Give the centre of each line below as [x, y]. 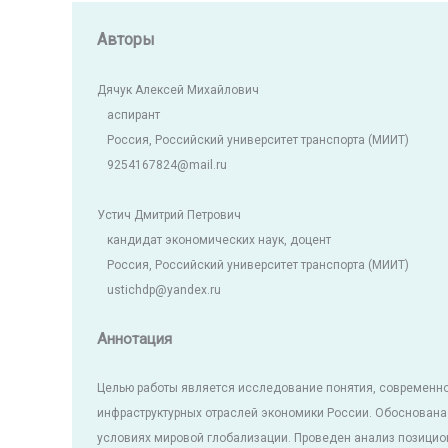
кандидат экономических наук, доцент [219, 239]
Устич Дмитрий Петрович [169, 214]
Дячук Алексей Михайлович [178, 89]
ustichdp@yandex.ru [164, 289]
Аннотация [134, 338]
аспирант [133, 114]
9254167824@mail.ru [167, 164]
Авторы [126, 40]
